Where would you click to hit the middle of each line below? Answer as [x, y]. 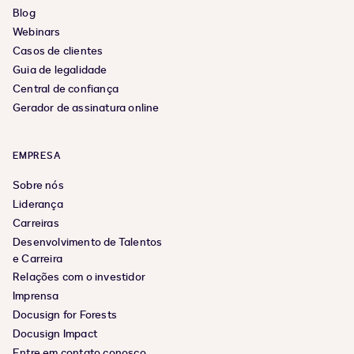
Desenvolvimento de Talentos [88, 243]
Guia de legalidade [60, 70]
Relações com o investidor [79, 277]
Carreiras [36, 224]
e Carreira [38, 259]
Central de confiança [66, 89]
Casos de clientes [58, 51]
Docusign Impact [55, 334]
